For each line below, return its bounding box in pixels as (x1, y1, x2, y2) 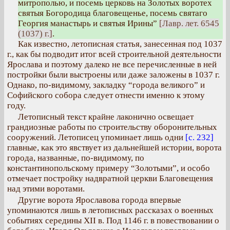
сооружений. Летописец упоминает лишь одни (7, 132, 185, 142)
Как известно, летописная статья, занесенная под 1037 (18, 39, 222, 49)
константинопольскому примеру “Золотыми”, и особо (7, 163, 210, 173)
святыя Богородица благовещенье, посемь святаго (18, 8, 207, 18)
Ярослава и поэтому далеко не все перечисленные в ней (7, 60, 217, 69)
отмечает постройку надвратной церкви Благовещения (7, 174, 213, 183)
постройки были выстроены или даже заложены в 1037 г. (7, 70, 220, 80)
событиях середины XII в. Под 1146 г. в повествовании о (7, 216, 219, 225)
